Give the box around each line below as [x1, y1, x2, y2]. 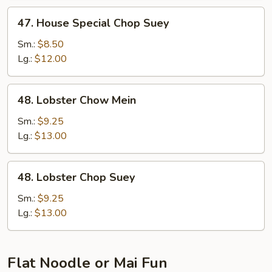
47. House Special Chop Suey [18, 16, 169, 30]
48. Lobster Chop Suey [18, 170, 135, 185]
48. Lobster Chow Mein [18, 93, 136, 107]
